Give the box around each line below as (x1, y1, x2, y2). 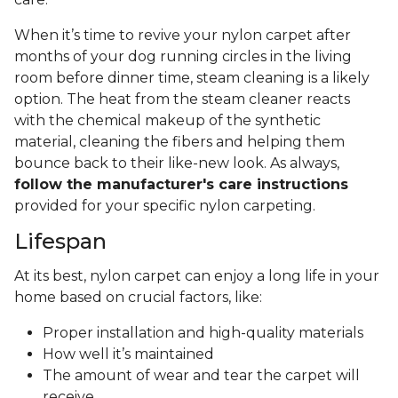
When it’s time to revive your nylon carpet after (14, 27, 351, 44)
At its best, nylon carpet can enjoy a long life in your (14, 267, 379, 285)
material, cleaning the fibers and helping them (14, 133, 345, 151)
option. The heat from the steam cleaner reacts (14, 91, 350, 108)
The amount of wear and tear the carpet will (43, 367, 360, 385)
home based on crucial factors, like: (14, 289, 269, 306)
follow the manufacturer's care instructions (14, 176, 348, 194)
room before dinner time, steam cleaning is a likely (14, 69, 370, 87)
